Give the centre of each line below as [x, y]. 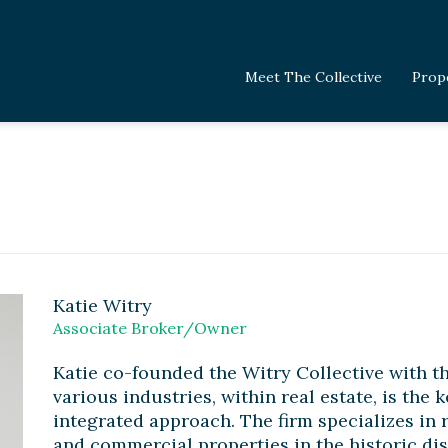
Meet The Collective [313, 77]
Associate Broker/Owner [149, 328]
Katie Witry [102, 305]
